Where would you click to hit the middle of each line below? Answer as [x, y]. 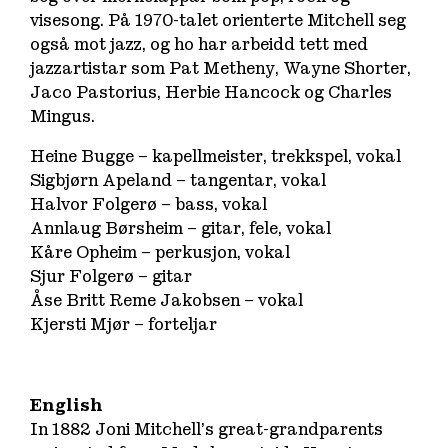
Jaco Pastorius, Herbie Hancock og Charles [211, 92]
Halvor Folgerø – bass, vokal [149, 204]
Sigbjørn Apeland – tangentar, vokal [178, 180]
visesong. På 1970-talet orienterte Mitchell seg [218, 20]
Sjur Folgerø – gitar [111, 276]
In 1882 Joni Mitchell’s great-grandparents [207, 429]
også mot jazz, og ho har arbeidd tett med [199, 44]
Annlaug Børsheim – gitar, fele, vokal [181, 228]
